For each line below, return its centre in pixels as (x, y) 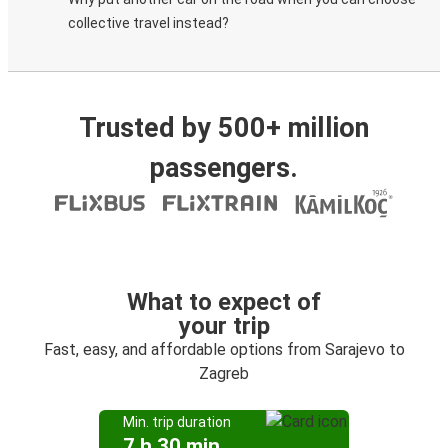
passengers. (224, 168)
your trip (224, 326)
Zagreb (224, 373)
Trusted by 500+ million (224, 128)
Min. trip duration (177, 422)
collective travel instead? (148, 23)
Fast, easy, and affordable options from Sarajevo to (224, 349)
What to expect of (224, 302)
